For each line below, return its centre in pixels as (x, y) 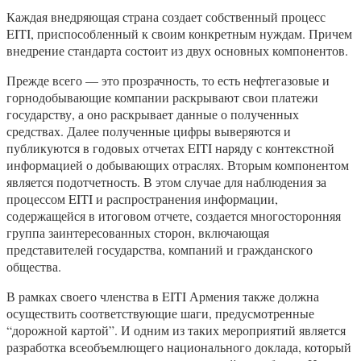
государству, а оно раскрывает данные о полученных (153, 114)
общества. (34, 266)
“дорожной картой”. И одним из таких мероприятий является (176, 330)
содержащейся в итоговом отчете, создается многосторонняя (174, 215)
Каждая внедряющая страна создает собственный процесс (166, 16)
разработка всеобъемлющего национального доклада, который (179, 346)
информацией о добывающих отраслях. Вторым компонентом (178, 164)
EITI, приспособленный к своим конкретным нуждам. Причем (179, 33)
